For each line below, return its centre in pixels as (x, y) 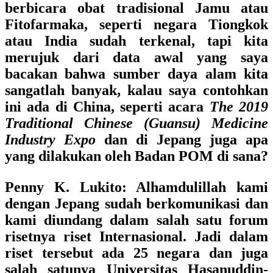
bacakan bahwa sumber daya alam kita (136, 74)
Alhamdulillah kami (197, 187)
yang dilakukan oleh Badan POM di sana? (136, 156)
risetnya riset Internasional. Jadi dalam (136, 236)
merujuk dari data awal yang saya (136, 57)
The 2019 (239, 107)
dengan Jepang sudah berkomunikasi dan (136, 204)
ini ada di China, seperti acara (107, 107)
